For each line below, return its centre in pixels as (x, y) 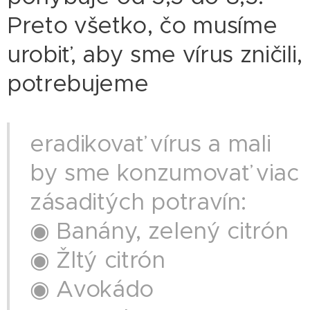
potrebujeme (78, 84)
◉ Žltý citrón (98, 260)
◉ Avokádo (92, 289)
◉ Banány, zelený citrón (159, 231)
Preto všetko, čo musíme (142, 26)
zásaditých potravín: (138, 202)
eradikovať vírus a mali (151, 144)
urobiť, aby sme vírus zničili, (155, 55)
